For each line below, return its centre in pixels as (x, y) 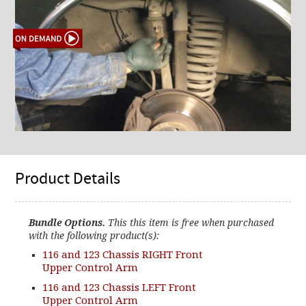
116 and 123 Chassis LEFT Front (120, 287)
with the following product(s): (94, 236)
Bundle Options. (67, 223)
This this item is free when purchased (190, 223)
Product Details (68, 180)
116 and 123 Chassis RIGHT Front (123, 254)
